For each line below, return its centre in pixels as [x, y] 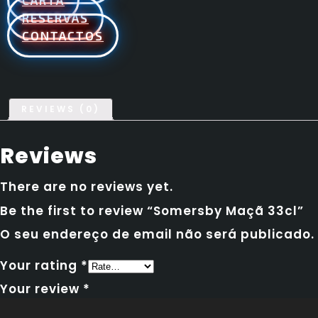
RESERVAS [55, 18]
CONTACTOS [63, 35]
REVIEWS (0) [61, 109]
